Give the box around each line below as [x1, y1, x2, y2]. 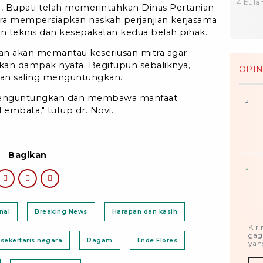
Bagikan [8, 149, 47, 160]
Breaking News [35, 207, 87, 215]
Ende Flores [137, 236, 177, 244]
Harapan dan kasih [112, 207, 177, 215]
